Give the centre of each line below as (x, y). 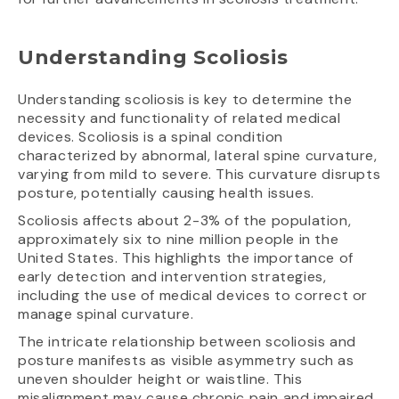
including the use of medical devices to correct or (193, 295)
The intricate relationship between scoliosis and (187, 341)
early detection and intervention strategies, (172, 276)
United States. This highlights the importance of (186, 257)
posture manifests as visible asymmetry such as (186, 360)
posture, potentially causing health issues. (166, 192)
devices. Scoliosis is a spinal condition (151, 136)
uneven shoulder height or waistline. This (160, 379)
